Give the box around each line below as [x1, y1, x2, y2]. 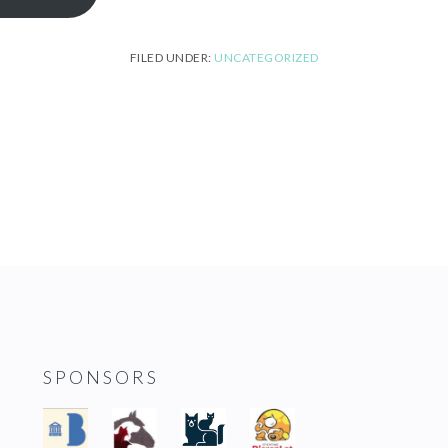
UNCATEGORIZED [214, 50, 319, 65]
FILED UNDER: [129, 50, 214, 65]
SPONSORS [42, 366, 159, 388]
